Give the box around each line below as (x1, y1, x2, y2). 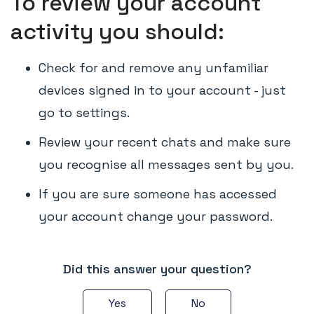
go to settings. (39, 104, 133, 121)
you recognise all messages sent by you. (39, 156, 294, 172)
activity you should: (11, 18, 224, 46)
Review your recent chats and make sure (39, 134, 291, 150)
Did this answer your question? (62, 261, 252, 277)
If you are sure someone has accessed (39, 186, 277, 202)
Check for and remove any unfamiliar (39, 60, 268, 76)
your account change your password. (39, 208, 273, 224)
